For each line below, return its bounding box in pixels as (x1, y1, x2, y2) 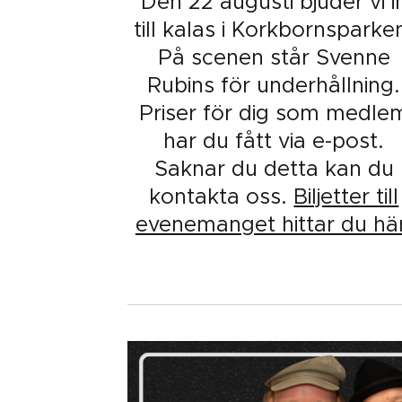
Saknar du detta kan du (153, 155, 394, 181)
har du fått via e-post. (163, 127, 385, 153)
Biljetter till (293, 183, 399, 209)
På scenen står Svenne (157, 44, 390, 70)
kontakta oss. (149, 183, 294, 209)
